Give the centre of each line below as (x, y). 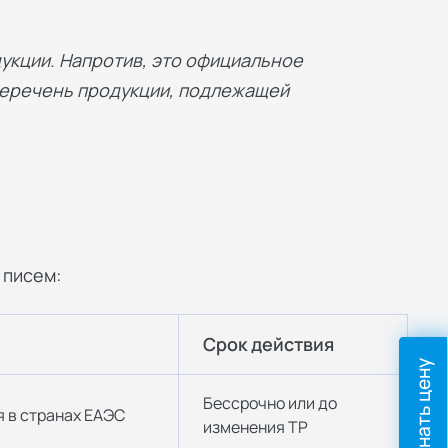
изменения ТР (255, 427)
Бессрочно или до (270, 403)
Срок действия (268, 344)
